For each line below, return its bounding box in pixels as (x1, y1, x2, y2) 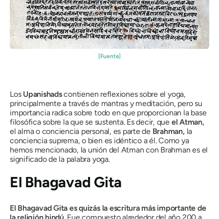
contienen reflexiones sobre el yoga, (64, 89, 186, 99)
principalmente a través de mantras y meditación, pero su (10, 98, 202, 108)
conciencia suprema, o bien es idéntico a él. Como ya (10, 135, 189, 145)
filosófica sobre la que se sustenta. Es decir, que (10, 117, 172, 127)
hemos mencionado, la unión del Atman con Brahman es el (10, 145, 208, 154)
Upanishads (23, 89, 62, 99)
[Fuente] (98, 53, 121, 60)
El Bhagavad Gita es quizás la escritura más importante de (10, 203, 206, 213)
